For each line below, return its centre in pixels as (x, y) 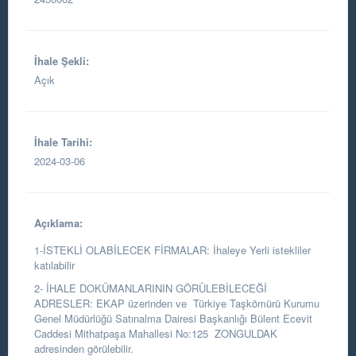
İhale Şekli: (62, 61)
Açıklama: (58, 223)
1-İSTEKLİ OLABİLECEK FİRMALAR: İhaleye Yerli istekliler (172, 250)
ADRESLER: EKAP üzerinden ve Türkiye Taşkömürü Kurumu (177, 303)
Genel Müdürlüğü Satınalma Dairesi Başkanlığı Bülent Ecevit (173, 318)
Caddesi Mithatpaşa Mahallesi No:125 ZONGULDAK (156, 333)
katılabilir (54, 265)
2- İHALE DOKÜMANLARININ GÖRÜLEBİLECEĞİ (152, 288)
